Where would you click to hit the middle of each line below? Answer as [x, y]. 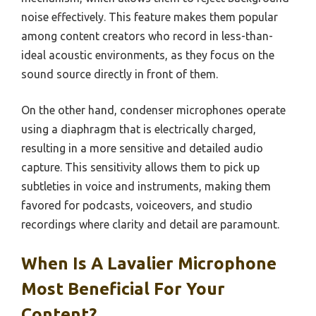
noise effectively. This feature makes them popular [150, 17]
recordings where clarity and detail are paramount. [150, 224]
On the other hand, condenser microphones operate [153, 110]
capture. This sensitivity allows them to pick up [140, 167]
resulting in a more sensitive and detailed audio [142, 148]
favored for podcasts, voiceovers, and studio [137, 205]
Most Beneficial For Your [123, 288]
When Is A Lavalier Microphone [149, 263]
